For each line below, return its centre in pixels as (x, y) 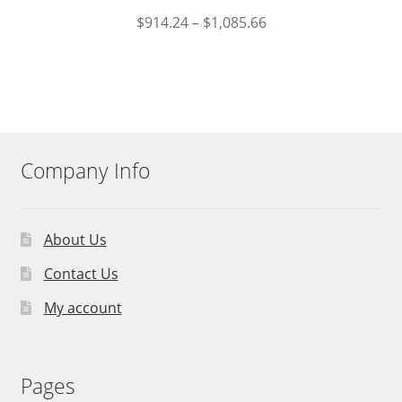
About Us (75, 239)
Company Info (85, 171)
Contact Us (81, 273)
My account (83, 307)
